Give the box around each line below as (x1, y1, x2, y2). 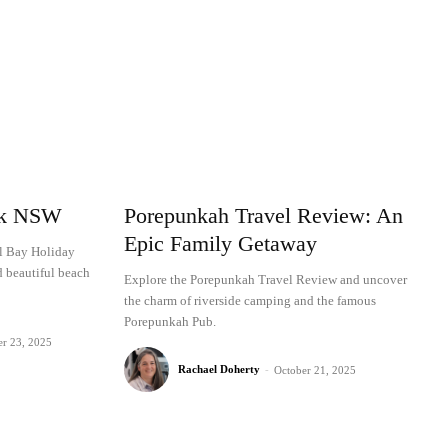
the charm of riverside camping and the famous (123, 293, 376, 309)
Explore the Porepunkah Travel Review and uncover (123, 272, 407, 288)
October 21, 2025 (273, 364, 356, 377)
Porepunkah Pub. (123, 314, 216, 330)
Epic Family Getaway (123, 231, 317, 257)
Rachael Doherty (177, 363, 260, 376)
